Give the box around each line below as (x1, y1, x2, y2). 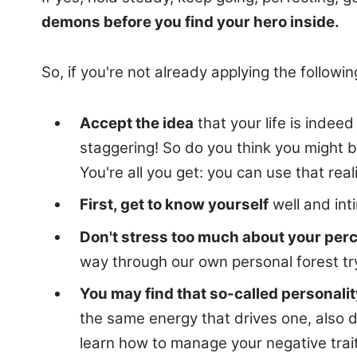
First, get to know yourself (80, 195, 269, 214)
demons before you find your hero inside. (41, 12, 339, 31)
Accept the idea (80, 114, 194, 133)
